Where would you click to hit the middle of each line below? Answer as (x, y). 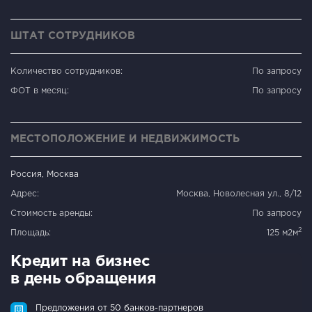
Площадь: (31, 233)
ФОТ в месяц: (40, 91)
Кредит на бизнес (80, 262)
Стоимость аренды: (52, 213)
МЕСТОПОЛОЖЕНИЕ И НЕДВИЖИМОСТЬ (125, 139)
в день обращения (83, 279)
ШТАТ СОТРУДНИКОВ (73, 36)
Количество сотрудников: (67, 71)
